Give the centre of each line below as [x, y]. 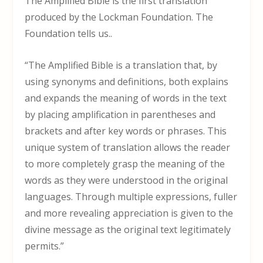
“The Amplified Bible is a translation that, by [121, 65]
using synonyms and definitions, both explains [127, 81]
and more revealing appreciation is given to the [129, 213]
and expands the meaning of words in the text [126, 98]
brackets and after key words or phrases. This [126, 131]
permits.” [45, 246]
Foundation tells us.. [69, 34]
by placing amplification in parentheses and [120, 114]
